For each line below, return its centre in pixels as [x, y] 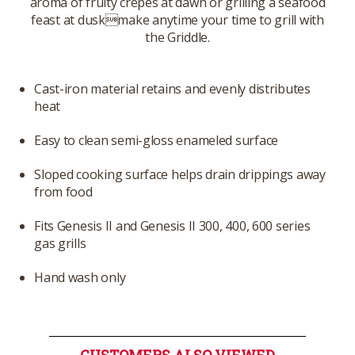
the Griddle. [177, 38]
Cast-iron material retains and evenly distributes [172, 89]
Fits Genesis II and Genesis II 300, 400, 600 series [172, 226]
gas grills [60, 244]
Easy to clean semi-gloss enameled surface [157, 141]
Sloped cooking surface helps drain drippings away [180, 175]
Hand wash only [80, 278]
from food [63, 192]
